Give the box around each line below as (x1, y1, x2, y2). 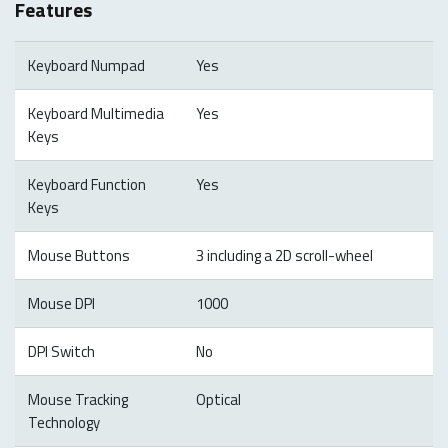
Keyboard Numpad (27, 53, 145, 77)
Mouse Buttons (27, 243, 130, 267)
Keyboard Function (27, 172, 146, 196)
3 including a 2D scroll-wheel (195, 243, 373, 267)
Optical (195, 387, 241, 411)
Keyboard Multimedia (27, 101, 164, 125)
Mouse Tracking (27, 387, 128, 411)
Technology (27, 410, 100, 434)
